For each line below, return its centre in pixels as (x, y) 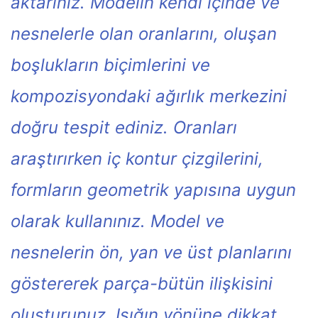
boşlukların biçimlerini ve (110, 65)
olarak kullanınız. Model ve (117, 221)
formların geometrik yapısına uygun (153, 190)
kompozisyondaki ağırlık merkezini (149, 96)
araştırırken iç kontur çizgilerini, (137, 158)
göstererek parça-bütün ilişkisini (142, 283)
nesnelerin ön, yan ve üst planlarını (151, 252)
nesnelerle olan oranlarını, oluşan (144, 33)
